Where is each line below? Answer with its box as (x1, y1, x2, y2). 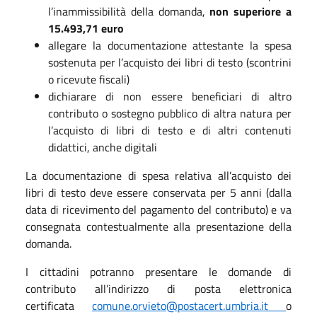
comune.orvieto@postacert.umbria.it (92, 296, 286, 314)
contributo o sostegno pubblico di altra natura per (48, 104, 292, 122)
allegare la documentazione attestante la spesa (48, 36, 292, 54)
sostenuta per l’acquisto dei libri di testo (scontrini (48, 53, 292, 71)
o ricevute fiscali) (48, 70, 129, 88)
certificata (25, 296, 92, 314)
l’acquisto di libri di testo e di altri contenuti (48, 121, 292, 139)
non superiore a (209, 2, 292, 20)
